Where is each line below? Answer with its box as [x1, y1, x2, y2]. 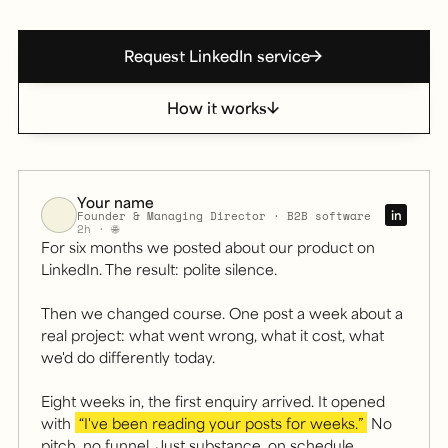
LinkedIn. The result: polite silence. [41, 259, 277, 278]
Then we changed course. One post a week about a [41, 303, 403, 322]
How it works [167, 97, 268, 118]
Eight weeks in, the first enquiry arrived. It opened [41, 391, 385, 410]
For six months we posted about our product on [41, 237, 375, 256]
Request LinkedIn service [124, 45, 311, 66]
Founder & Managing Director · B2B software [77, 208, 371, 224]
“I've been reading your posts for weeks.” [79, 413, 363, 432]
